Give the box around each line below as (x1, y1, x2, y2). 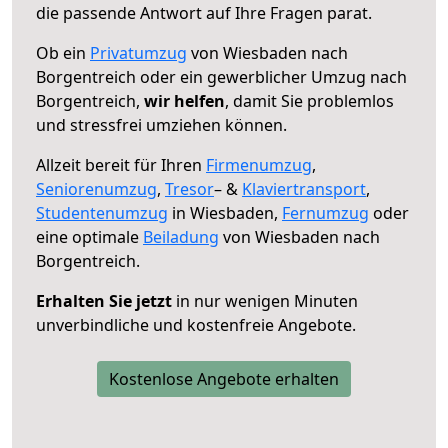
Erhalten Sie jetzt (36, 289, 172, 312)
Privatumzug (90, 41, 187, 64)
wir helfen (144, 89, 225, 112)
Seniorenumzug (36, 177, 157, 200)
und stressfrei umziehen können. (36, 113, 287, 136)
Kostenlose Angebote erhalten (109, 367, 339, 390)
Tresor (165, 177, 214, 200)
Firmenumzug (206, 153, 312, 176)
